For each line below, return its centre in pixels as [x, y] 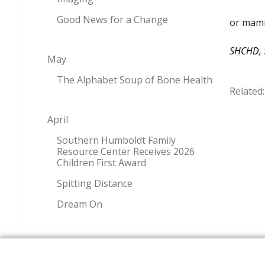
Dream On [80, 204]
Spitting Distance [95, 183]
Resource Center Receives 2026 [126, 151]
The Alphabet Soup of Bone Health [135, 80]
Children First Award [101, 162]
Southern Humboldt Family [116, 140]
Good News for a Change [112, 19]
